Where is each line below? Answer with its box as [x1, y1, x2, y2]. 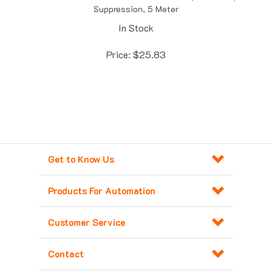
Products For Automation [48, 171, 155, 184]
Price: [106, 35, 131, 48]
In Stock [118, 8, 154, 21]
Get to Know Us [48, 140, 114, 152]
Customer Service [48, 203, 125, 216]
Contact [48, 234, 84, 247]
